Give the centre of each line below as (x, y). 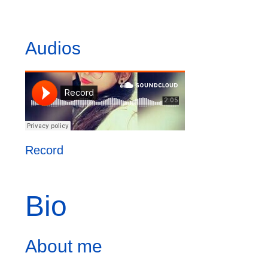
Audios (53, 48)
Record (44, 150)
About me (64, 246)
